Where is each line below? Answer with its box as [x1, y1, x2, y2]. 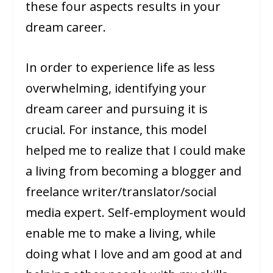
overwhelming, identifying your [26, 80, 207, 97]
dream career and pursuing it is [26, 101, 208, 118]
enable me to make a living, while [26, 225, 216, 242]
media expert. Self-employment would [26, 204, 246, 221]
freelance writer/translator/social [26, 183, 217, 200]
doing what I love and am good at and [26, 246, 243, 263]
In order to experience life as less [26, 59, 216, 76]
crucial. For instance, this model [26, 121, 207, 138]
